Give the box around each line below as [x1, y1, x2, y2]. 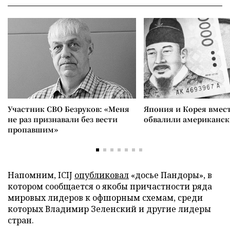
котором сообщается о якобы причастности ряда [8, 180, 212, 192]
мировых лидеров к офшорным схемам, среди [8, 191, 203, 203]
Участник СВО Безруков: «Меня [8, 103, 129, 114]
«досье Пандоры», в [129, 169, 212, 181]
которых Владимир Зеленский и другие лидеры [8, 203, 211, 215]
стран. [8, 214, 34, 226]
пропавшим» [8, 124, 58, 135]
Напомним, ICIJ [8, 169, 74, 181]
